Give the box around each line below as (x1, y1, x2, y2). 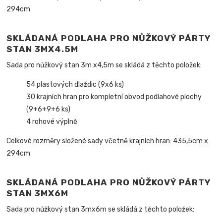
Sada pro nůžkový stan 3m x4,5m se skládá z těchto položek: (6, 60, 202, 69)
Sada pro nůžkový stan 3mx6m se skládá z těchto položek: (6, 205, 195, 214)
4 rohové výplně (26, 117, 78, 126)
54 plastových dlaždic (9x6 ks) (26, 80, 124, 89)
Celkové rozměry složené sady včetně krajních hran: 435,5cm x (6, 136, 209, 145)
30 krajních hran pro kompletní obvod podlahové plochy (26, 92, 202, 101)
